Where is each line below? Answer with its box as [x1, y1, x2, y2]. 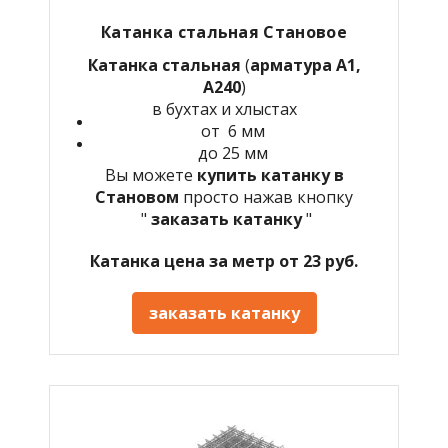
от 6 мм [201, 119, 265, 142]
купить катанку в [196, 163, 344, 186]
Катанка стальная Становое [100, 20, 348, 43]
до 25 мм [198, 141, 268, 164]
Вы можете [104, 163, 197, 186]
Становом [95, 185, 179, 208]
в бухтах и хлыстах [151, 97, 297, 120]
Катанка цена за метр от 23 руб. [90, 249, 358, 272]
